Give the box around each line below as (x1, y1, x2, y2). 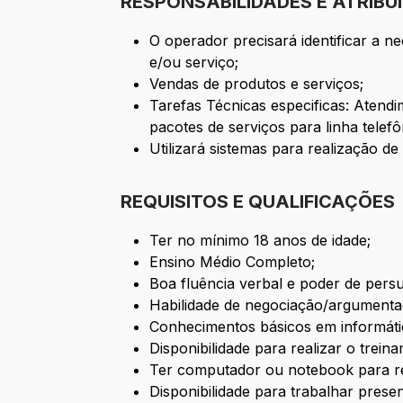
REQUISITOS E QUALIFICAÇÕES (121, 191, 396, 213)
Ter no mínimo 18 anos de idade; (149, 231, 372, 250)
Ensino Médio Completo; (149, 253, 316, 272)
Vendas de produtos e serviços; (149, 75, 364, 94)
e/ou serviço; (149, 53, 239, 72)
